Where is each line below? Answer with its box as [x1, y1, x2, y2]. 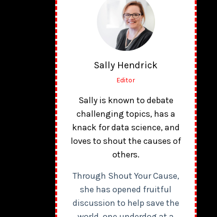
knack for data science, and [72, 122, 180, 133]
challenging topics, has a [76, 108, 175, 120]
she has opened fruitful [80, 184, 172, 195]
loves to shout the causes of [70, 136, 181, 147]
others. [112, 149, 139, 160]
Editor [116, 76, 136, 85]
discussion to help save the [72, 198, 179, 209]
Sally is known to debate [78, 95, 173, 106]
